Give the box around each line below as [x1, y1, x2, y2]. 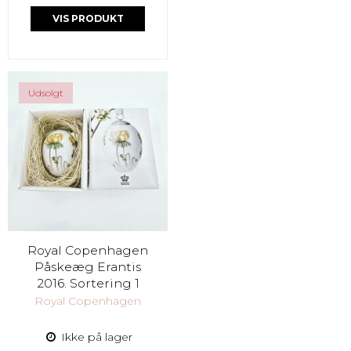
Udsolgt [28, 87, 63, 99]
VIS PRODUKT [52, 12, 124, 24]
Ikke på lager [57, 329, 132, 344]
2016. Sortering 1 [36, 276, 139, 291]
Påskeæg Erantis [34, 259, 141, 274]
